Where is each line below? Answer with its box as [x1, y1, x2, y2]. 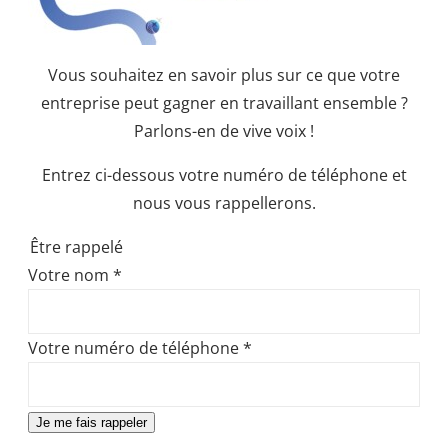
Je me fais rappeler [36, 415, 147, 431]
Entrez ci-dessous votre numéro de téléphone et [41, 164, 407, 187]
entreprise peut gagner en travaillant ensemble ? [40, 92, 408, 115]
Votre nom [28, 264, 113, 287]
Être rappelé [30, 236, 123, 259]
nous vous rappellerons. [132, 192, 316, 215]
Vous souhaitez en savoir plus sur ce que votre [48, 64, 400, 87]
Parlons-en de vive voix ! [134, 120, 314, 143]
